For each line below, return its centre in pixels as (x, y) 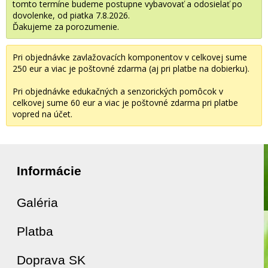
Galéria (37, 202)
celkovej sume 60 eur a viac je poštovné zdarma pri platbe (125, 102)
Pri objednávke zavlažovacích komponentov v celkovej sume (130, 57)
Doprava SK (51, 260)
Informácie (49, 170)
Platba (35, 231)
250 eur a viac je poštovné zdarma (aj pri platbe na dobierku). (131, 68)
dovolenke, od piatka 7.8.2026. (71, 15)
